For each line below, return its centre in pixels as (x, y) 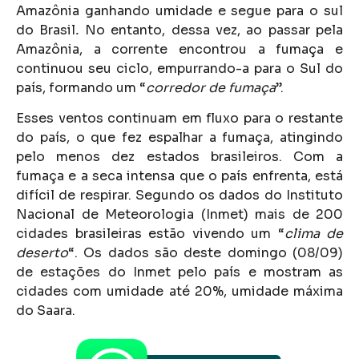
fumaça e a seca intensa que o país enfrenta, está (179, 176)
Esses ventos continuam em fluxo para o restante (179, 119)
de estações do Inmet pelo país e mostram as (179, 272)
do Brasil (46, 30)
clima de (313, 234)
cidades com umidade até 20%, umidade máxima (179, 292)
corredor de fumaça (211, 87)
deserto (42, 253)
